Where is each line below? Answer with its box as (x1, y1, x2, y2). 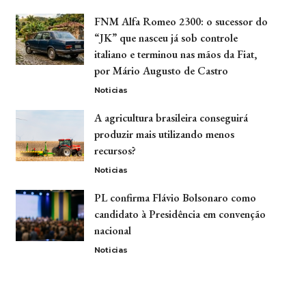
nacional (94, 223, 131, 238)
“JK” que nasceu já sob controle (94, 30, 238, 45)
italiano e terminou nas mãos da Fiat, (94, 46, 257, 61)
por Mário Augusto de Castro (94, 63, 228, 78)
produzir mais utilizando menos (94, 126, 234, 141)
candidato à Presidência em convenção (94, 206, 266, 221)
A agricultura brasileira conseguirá (94, 110, 248, 125)
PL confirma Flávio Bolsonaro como (94, 190, 256, 205)
